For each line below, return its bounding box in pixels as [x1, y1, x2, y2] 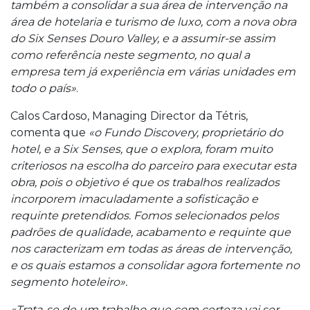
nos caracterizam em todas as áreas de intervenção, [10, 241, 292, 255]
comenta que [10, 125, 89, 139]
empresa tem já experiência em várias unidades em [10, 64, 295, 78]
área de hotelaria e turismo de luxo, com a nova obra [10, 15, 296, 28]
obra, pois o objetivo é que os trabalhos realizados [10, 175, 280, 189]
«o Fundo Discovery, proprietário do [89, 125, 283, 139]
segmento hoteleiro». [10, 275, 127, 289]
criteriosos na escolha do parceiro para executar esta [10, 158, 296, 172]
